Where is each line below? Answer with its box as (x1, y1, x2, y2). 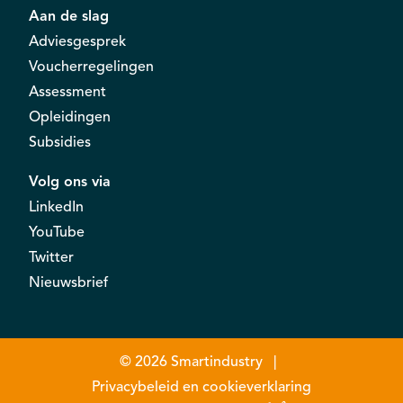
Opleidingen (29, 107, 111, 126)
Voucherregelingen (29, 57, 154, 76)
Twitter (29, 247, 74, 266)
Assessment (29, 82, 106, 101)
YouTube (29, 222, 85, 241)
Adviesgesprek (29, 31, 126, 50)
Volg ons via (29, 172, 111, 191)
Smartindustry (170, 352, 263, 371)
